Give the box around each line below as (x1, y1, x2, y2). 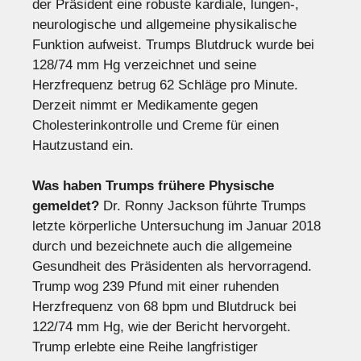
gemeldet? (32, 198, 99, 214)
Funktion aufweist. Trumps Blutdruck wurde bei (32, 36, 314, 52)
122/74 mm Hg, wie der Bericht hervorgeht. (32, 319, 291, 335)
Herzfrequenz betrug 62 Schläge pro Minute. (32, 77, 298, 93)
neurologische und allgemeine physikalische (32, 16, 297, 32)
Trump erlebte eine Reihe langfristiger (32, 339, 258, 355)
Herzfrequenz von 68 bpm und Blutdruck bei (32, 299, 297, 315)
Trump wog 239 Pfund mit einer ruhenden (32, 279, 279, 295)
